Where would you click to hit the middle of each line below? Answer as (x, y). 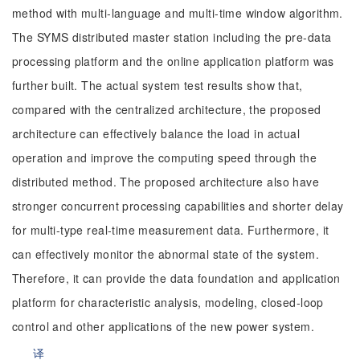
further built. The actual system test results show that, (157, 85)
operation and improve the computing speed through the (165, 157)
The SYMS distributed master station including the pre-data (172, 37)
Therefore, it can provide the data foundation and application (176, 278)
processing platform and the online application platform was (173, 61)
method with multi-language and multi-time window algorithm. (178, 13)
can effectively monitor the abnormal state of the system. (166, 254)
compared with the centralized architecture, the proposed (167, 109)
